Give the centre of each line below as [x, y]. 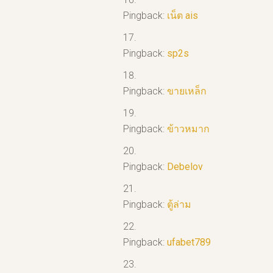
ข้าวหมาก [188, 129]
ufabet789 [189, 243]
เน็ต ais [183, 16]
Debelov [185, 167]
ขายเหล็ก [187, 91]
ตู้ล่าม [179, 205]
